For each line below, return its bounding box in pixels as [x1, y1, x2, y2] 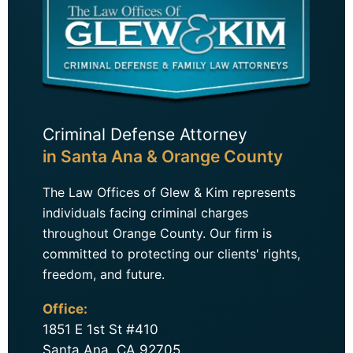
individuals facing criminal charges [43, 205, 248, 221]
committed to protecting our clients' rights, [43, 246, 300, 262]
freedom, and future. [43, 266, 165, 283]
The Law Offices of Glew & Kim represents [43, 184, 295, 201]
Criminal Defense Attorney [43, 124, 247, 145]
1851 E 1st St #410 [43, 321, 158, 338]
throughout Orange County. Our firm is [43, 225, 272, 242]
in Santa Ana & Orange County [43, 147, 283, 167]
